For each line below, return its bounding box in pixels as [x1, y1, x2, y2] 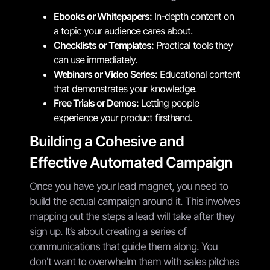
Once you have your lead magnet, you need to [30, 180, 228, 192]
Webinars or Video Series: [54, 67, 157, 80]
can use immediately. [54, 53, 137, 66]
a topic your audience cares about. [54, 24, 192, 37]
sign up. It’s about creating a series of [30, 225, 186, 237]
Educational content [157, 67, 240, 80]
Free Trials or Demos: [54, 96, 139, 109]
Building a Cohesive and [30, 132, 184, 150]
